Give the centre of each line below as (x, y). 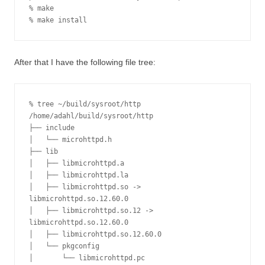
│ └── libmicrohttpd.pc (87, 258)
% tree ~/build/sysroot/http (85, 104)
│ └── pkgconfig (64, 246)
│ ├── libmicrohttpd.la (79, 175)
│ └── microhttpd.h (70, 140)
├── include (52, 128)
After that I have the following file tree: (85, 62)
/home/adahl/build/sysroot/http (91, 116)
